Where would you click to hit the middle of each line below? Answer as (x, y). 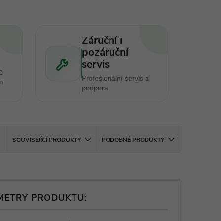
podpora (95, 88)
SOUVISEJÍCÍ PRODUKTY (47, 140)
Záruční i (102, 40)
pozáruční (105, 52)
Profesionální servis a (115, 78)
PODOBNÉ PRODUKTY (133, 140)
